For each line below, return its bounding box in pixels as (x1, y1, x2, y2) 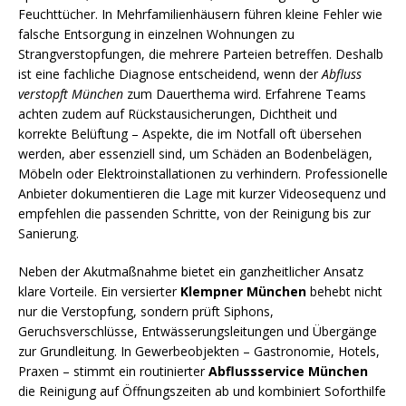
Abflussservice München (208, 362, 368, 380)
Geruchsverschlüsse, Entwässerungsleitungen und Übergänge (18, 323, 377, 340)
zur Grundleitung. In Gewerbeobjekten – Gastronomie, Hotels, (18, 343, 380, 360)
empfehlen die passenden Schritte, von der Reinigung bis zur (18, 205, 371, 222)
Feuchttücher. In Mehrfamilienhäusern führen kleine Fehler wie (18, 5, 382, 23)
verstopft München (18, 85, 123, 102)
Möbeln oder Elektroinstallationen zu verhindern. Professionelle (18, 165, 388, 182)
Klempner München (180, 283, 306, 300)
